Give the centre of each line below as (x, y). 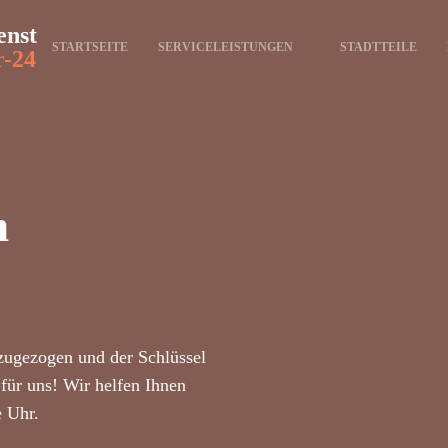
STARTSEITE (90, 47)
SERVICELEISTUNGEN (225, 47)
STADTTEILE (378, 47)
